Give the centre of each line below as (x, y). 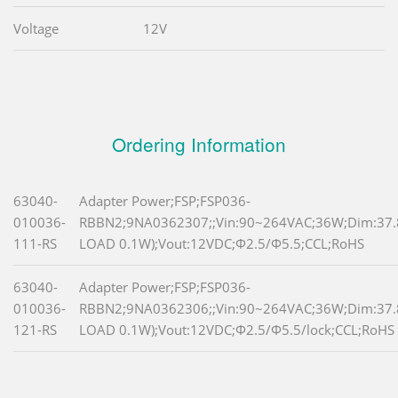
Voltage (36, 29)
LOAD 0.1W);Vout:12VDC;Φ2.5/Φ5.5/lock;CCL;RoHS (237, 330)
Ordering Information (199, 144)
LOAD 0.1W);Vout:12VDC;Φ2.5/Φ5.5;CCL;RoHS (222, 244)
